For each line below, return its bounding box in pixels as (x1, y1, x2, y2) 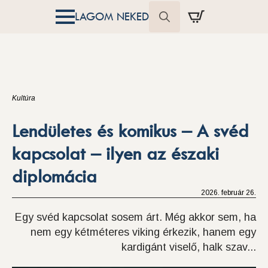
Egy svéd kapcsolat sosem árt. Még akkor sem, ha (15, 211, 256, 223)
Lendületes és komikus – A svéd (12, 121, 249, 141)
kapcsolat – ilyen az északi (12, 144, 219, 164)
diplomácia (12, 166, 97, 187)
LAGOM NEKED (75, 10, 149, 23)
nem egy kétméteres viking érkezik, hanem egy (31, 226, 256, 238)
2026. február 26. (201, 188, 256, 197)
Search (148, 33, 182, 45)
